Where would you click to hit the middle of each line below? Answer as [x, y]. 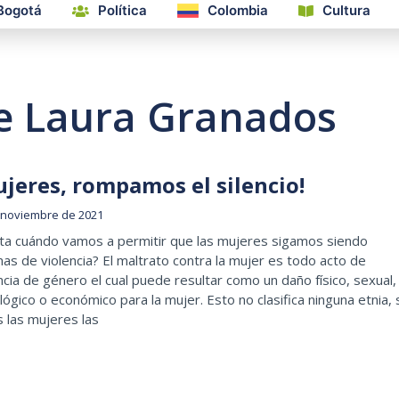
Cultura [346, 11]
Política [122, 11]
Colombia [238, 11]
